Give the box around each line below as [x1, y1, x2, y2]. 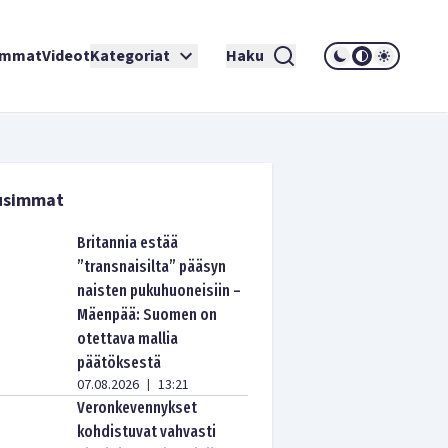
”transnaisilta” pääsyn [77, 257, 227, 276]
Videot [42, 45, 90, 67]
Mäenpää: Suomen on [77, 305, 218, 324]
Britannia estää [77, 233, 179, 252]
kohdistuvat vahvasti [77, 422, 217, 441]
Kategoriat [90, 45, 170, 67]
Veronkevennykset [77, 398, 198, 417]
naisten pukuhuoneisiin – [77, 281, 242, 300]
